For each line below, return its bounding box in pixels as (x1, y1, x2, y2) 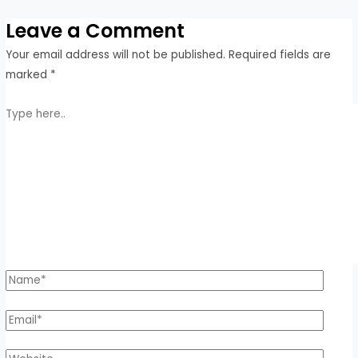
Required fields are (229, 46, 332, 62)
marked (6, 66, 51, 82)
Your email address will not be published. (6, 46, 226, 62)
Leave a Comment (6, 17, 185, 44)
